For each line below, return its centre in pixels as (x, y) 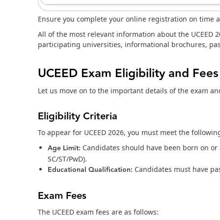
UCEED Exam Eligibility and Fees (128, 74)
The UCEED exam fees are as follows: (98, 212)
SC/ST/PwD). (67, 159)
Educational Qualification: (91, 170)
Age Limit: (65, 149)
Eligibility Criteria (78, 117)
